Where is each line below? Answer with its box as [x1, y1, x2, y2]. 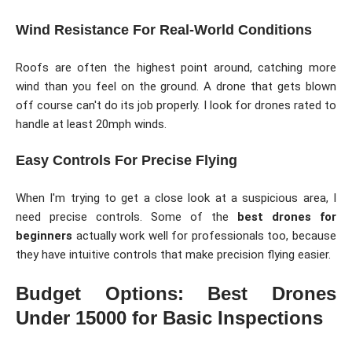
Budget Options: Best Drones [16, 283, 336, 305]
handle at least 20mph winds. [16, 116, 167, 131]
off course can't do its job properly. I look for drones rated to [16, 97, 336, 112]
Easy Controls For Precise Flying [16, 152, 237, 169]
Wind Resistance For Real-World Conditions [16, 22, 312, 38]
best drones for [237, 209, 336, 224]
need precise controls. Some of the [16, 209, 237, 224]
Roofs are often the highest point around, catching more [16, 60, 336, 75]
